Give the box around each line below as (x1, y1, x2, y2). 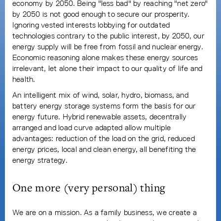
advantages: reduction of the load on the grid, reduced (12, 133, 195, 143)
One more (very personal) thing (12, 180, 166, 194)
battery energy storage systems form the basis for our (12, 101, 196, 110)
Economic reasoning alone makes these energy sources (12, 52, 198, 62)
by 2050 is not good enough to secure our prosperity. (12, 9, 190, 19)
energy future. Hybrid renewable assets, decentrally (12, 111, 187, 121)
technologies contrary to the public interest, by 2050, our (12, 31, 204, 40)
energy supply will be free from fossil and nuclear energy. (12, 41, 203, 51)
